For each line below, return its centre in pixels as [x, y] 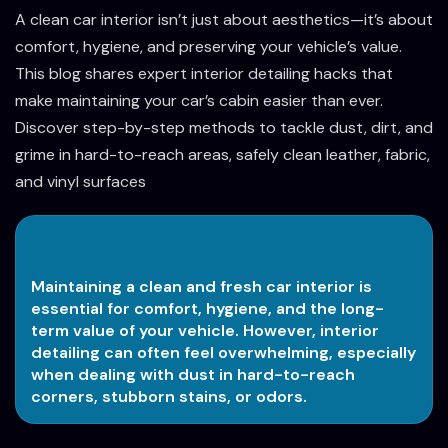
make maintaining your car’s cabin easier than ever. [199, 100]
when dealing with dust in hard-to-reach [193, 374]
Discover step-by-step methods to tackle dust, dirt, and [224, 127]
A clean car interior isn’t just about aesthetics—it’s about [224, 19]
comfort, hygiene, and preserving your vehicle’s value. [208, 46]
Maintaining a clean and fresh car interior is [201, 286]
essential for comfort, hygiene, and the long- [207, 308]
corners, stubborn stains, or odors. [169, 396]
